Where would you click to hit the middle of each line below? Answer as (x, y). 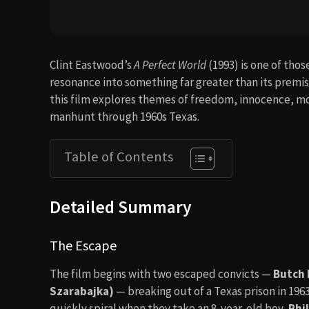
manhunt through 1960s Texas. (124, 117)
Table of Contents (119, 157)
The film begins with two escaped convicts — (161, 274)
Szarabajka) (82, 291)
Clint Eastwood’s (92, 65)
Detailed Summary (121, 207)
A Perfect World (170, 65)
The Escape (83, 245)
